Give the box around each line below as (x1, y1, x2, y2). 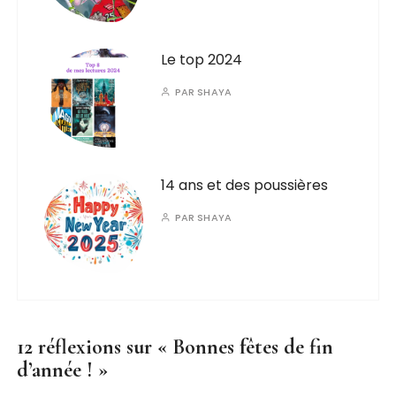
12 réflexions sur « (17, 334, 173, 360)
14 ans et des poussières (161, 175, 329, 195)
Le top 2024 (161, 49, 243, 70)
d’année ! (17, 357, 94, 383)
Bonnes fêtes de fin (172, 334, 334, 360)
